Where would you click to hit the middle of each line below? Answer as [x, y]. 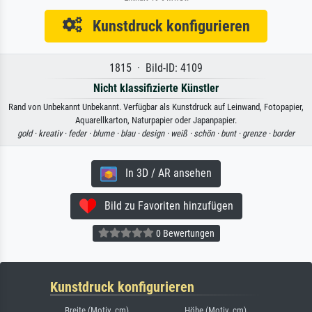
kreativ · [53, 133]
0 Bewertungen [184, 234]
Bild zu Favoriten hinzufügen [164, 205]
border [283, 133]
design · [156, 133]
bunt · [232, 133]
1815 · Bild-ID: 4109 [156, 68]
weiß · [182, 133]
